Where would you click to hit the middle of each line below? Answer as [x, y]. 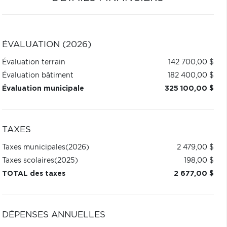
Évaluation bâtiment [37, 75]
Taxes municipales [33, 147]
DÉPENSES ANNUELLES [53, 215]
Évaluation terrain [33, 62]
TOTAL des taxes [33, 174]
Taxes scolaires [28, 161]
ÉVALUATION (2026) [46, 45]
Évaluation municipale [43, 89]
